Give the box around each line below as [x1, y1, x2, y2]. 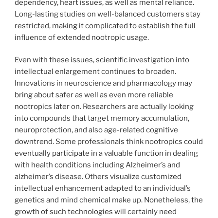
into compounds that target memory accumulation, [15, 114, 189, 123]
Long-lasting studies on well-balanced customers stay [15, 9, 200, 18]
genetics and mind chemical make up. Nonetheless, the [15, 196, 203, 205]
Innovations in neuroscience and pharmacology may [15, 79, 192, 88]
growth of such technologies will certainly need [15, 207, 177, 217]
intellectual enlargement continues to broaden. [15, 67, 176, 76]
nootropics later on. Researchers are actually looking [15, 102, 194, 111]
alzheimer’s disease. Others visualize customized [15, 172, 182, 182]
